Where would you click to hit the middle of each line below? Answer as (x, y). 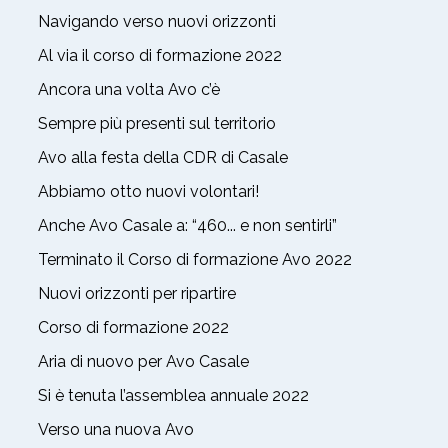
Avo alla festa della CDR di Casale (163, 157)
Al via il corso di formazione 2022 (160, 55)
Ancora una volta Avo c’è (129, 89)
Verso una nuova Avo (116, 429)
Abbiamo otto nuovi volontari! (148, 191)
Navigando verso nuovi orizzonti (157, 21)
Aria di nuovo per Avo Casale (143, 361)
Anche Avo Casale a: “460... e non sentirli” (187, 225)
